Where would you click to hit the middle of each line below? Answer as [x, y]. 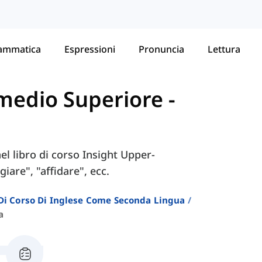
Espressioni [90, 49]
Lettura [224, 49]
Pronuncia [161, 49]
